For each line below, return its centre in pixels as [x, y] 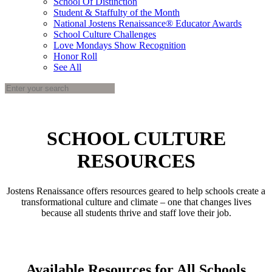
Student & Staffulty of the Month [117, 12]
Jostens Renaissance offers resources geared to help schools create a [136, 191]
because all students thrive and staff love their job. [136, 212]
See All [67, 67]
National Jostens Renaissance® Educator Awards [148, 23]
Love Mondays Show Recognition [120, 45]
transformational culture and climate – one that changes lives [136, 202]
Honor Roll [75, 56]
